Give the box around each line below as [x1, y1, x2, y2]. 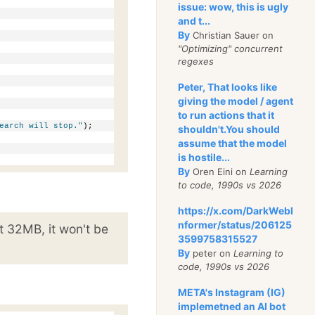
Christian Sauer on [190, 30, 274, 41]
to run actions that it [178, 109, 275, 121]
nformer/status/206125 [178, 219, 292, 231]
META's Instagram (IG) [178, 286, 286, 298]
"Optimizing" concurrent [178, 43, 283, 54]
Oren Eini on [190, 166, 250, 177]
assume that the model [178, 137, 288, 149]
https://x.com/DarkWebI [178, 205, 294, 217]
